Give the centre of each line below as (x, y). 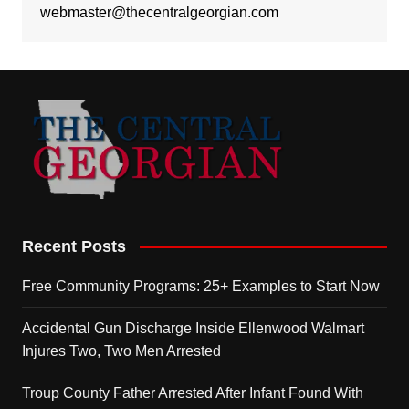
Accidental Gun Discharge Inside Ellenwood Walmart (193, 328)
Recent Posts (73, 246)
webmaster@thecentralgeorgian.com (159, 12)
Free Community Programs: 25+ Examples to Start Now (200, 286)
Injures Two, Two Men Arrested (121, 351)
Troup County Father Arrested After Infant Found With (192, 393)
